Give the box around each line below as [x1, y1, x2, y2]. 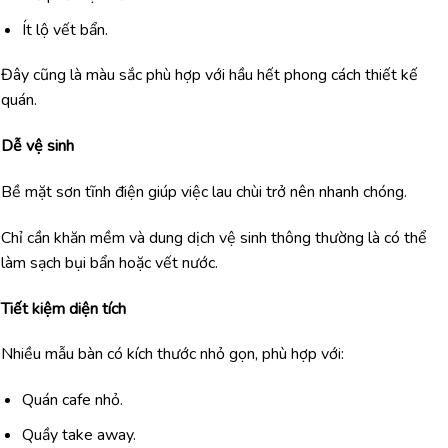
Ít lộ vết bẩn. [21, 18, 108, 41]
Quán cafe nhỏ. [21, 389, 123, 412]
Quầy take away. [21, 423, 136, 446]
